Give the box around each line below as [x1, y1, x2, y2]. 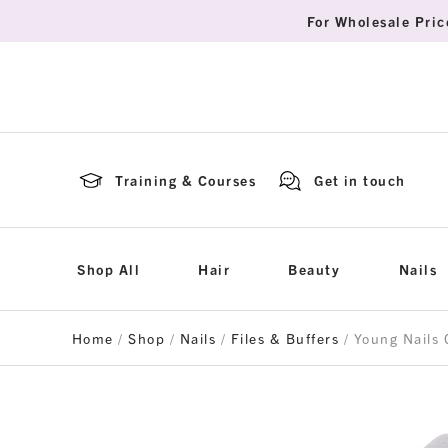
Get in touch [314, 171, 406, 189]
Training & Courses [115, 171, 257, 189]
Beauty [288, 260, 341, 278]
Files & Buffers [230, 329, 340, 347]
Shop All [77, 260, 141, 278]
